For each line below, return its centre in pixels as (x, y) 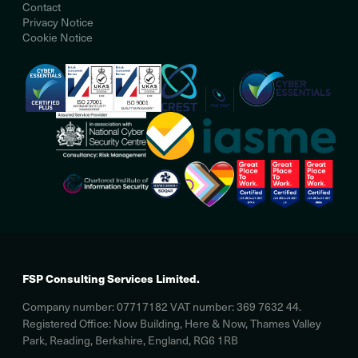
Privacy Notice (58, 22)
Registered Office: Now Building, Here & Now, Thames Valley (172, 323)
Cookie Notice (58, 37)
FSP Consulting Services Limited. (114, 278)
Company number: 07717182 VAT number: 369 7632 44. (162, 306)
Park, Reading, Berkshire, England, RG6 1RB (130, 340)
